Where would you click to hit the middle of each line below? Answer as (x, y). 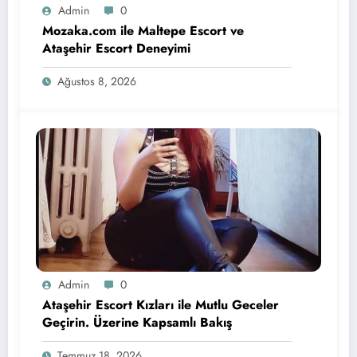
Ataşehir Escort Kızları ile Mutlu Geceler (161, 305)
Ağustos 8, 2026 (97, 82)
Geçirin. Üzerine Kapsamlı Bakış (137, 323)
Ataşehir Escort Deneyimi (116, 49)
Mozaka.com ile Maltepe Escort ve (143, 31)
